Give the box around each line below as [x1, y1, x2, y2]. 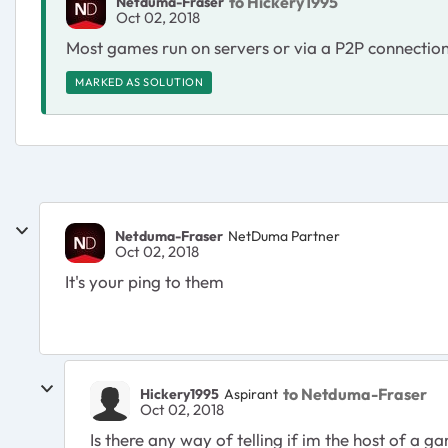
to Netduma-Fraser [283, 383, 427, 404]
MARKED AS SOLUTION [75, 75, 203, 89]
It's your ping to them [65, 271, 224, 292]
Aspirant [224, 384, 278, 403]
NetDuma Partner [228, 226, 340, 245]
